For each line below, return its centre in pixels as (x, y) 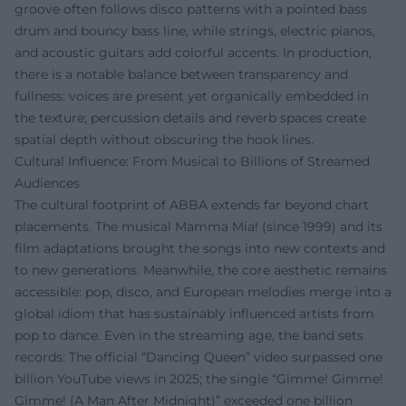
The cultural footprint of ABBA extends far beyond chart (192, 204)
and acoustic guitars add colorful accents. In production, (193, 52)
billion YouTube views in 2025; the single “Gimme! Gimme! (199, 378)
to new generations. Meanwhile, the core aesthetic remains (201, 270)
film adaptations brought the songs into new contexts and (200, 248)
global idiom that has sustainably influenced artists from (194, 313)
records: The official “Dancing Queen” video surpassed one (198, 357)
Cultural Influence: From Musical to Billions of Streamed (192, 161)
